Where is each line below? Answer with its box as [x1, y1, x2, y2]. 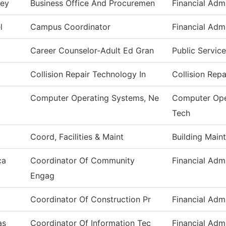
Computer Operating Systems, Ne [30, 93, 159, 103]
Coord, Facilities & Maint [30, 132, 124, 142]
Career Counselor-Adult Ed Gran [30, 45, 154, 55]
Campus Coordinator [30, 22, 110, 32]
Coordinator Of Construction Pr [30, 194, 151, 204]
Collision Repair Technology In [30, 69, 146, 79]
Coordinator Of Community [30, 155, 135, 165]
